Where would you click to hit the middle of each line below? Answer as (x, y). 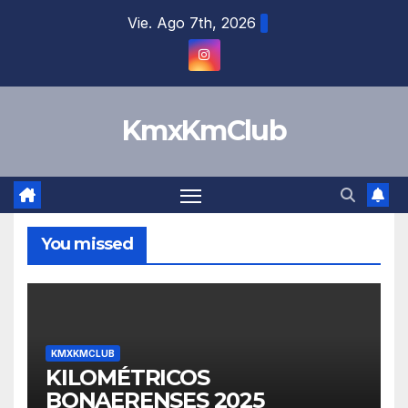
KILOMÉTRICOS (127, 377)
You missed (87, 245)
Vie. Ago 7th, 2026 (191, 23)
